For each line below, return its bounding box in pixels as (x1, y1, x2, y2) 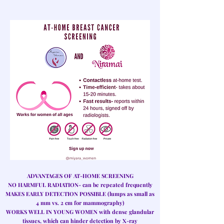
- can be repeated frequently (78, 180, 152, 188)
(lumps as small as (106, 189, 154, 197)
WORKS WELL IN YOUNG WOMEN (6, 207, 97, 215)
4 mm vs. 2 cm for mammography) (35, 198, 124, 206)
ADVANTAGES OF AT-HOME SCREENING (26, 171, 133, 179)
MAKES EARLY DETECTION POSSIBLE (5, 189, 106, 197)
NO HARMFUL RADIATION (7, 180, 78, 188)
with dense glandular (97, 207, 154, 215)
